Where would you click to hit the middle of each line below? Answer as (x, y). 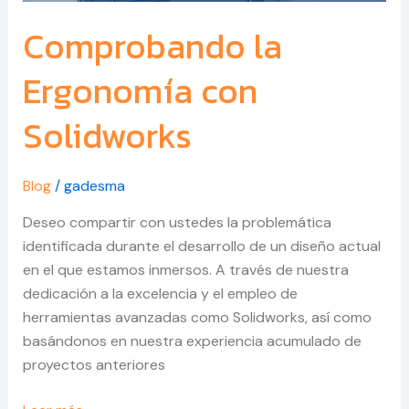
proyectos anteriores (94, 365)
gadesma (94, 186)
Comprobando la (152, 47)
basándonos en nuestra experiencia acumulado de (192, 341)
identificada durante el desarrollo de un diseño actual (201, 246)
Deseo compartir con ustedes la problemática (177, 223)
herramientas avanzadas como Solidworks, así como (197, 318)
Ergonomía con (140, 91)
